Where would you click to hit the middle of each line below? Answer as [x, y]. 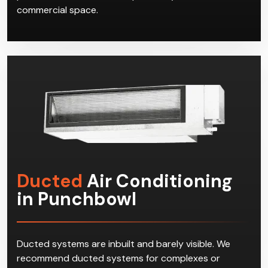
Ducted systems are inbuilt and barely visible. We [124, 243]
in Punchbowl [77, 199]
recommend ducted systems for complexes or [118, 258]
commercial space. [57, 10]
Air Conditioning [158, 181]
